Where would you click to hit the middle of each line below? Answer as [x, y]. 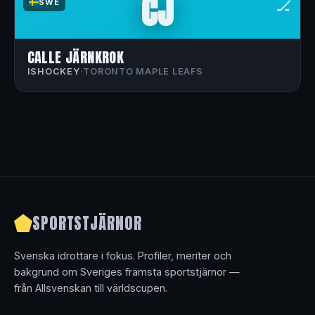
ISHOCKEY [53, 71]
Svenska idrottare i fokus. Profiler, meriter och [123, 256]
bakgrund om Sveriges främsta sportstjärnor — [127, 272]
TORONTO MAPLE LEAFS [143, 71]
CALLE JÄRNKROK [76, 57]
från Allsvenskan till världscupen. [91, 288]
